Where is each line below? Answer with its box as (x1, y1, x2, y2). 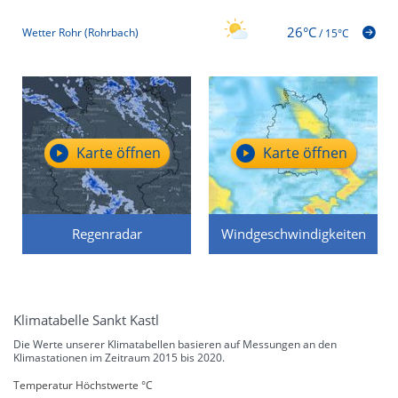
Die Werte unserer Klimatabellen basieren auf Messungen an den (13, 336, 337, 352)
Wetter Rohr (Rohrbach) (22, 25, 139, 41)
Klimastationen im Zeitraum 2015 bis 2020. (13, 349, 225, 365)
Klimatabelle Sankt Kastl (13, 310, 159, 329)
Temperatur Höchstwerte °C (13, 377, 153, 393)
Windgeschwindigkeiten (220, 224, 366, 243)
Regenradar (71, 224, 142, 243)
